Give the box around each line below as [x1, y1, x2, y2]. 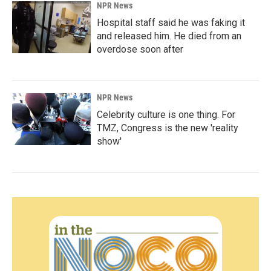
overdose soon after [97, 44, 183, 55]
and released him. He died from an [97, 30, 241, 42]
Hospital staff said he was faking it [97, 17, 245, 28]
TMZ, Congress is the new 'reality [97, 122, 238, 134]
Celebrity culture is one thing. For [97, 109, 235, 120]
